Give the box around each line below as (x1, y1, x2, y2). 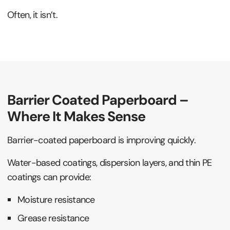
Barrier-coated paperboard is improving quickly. (7, 133, 196, 146)
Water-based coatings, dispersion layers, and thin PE (7, 156, 212, 169)
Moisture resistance (17, 193, 95, 206)
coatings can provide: (7, 170, 91, 183)
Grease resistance (17, 212, 89, 224)
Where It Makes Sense (7, 107, 145, 125)
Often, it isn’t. (7, 8, 57, 21)
